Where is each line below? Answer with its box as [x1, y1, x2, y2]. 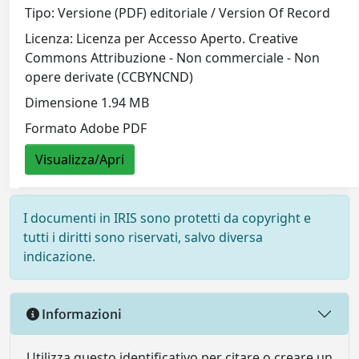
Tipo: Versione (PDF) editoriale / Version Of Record [25, 4, 331, 22]
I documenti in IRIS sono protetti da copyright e [23, 209, 311, 227]
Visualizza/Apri [35, 151, 125, 169]
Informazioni [39, 305, 122, 322]
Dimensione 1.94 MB [25, 94, 150, 112]
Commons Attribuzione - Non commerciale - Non [25, 49, 321, 67]
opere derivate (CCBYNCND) [25, 68, 194, 87]
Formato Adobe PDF [25, 119, 147, 138]
